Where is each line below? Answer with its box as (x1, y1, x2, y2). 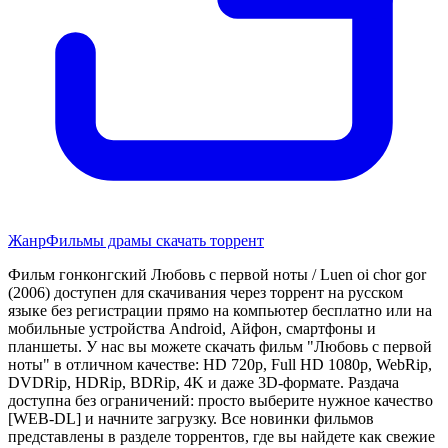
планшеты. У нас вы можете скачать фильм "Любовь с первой (8, 337, 432, 355)
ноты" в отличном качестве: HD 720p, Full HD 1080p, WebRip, (8, 355, 432, 373)
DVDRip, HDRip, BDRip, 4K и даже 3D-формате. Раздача (8, 373, 399, 391)
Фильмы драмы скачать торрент (46, 231, 264, 249)
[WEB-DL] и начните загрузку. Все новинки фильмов (8, 409, 374, 427)
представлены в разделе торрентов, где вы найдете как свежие (8, 427, 435, 445)
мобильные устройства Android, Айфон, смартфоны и (8, 319, 376, 337)
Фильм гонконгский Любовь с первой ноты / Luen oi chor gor (8, 265, 426, 283)
